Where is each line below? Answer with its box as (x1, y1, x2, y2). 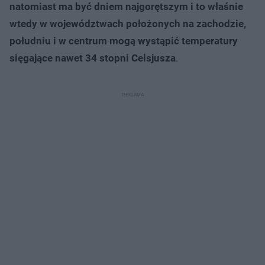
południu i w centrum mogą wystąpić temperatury (9, 34, 238, 47)
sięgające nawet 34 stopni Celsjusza (9, 51, 176, 64)
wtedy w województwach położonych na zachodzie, (9, 17, 246, 30)
